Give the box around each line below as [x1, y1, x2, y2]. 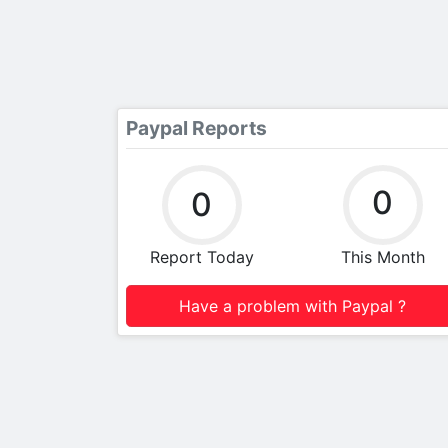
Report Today [149, 247, 254, 268]
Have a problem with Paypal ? [178, 296, 406, 317]
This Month [340, 247, 425, 268]
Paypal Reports [126, 116, 267, 141]
